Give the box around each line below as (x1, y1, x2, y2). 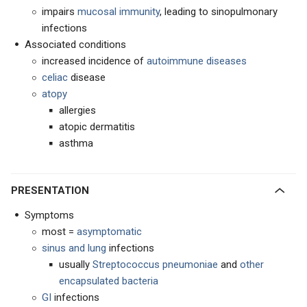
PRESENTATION (18, 184, 89, 197)
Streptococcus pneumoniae (93, 258, 218, 271)
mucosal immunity (77, 5, 160, 18)
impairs (42, 5, 77, 18)
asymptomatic (77, 225, 142, 238)
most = (42, 225, 77, 238)
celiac (42, 71, 68, 84)
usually (59, 258, 93, 271)
